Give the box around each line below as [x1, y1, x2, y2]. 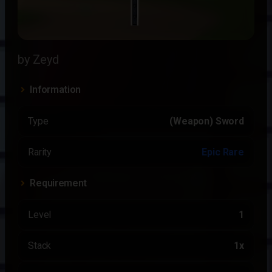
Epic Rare [202, 146, 244, 158]
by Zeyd [18, 52, 59, 67]
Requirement [30, 177, 87, 189]
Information [30, 84, 81, 95]
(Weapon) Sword [169, 115, 244, 127]
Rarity [28, 146, 52, 158]
